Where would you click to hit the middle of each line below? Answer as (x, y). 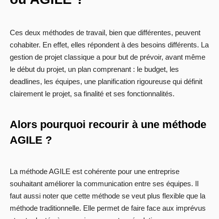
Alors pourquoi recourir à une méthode (108, 125)
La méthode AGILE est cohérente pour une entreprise (95, 172)
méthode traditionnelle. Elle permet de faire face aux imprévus (108, 208)
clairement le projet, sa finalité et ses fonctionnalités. (92, 94)
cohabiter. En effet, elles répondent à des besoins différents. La (109, 45)
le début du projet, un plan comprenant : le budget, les (94, 69)
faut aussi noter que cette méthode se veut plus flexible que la (108, 196)
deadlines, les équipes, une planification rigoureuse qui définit (106, 82)
